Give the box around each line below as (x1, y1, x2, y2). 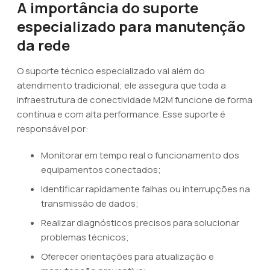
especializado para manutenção (17, 16, 245, 36)
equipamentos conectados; (41, 163, 161, 176)
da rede (17, 35, 70, 55)
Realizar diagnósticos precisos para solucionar (41, 216, 239, 229)
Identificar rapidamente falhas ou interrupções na (41, 183, 250, 195)
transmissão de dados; (41, 197, 139, 210)
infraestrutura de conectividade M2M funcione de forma (17, 93, 253, 106)
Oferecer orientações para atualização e (41, 250, 214, 263)
